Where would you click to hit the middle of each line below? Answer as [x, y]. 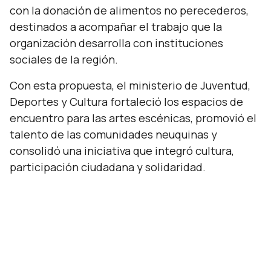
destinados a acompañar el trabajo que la [116, 27]
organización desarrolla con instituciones [116, 43]
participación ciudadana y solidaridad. [108, 167]
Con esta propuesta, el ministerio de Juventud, [130, 85]
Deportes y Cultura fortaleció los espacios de [126, 102]
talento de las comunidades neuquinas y [113, 134]
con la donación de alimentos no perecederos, [129, 10]
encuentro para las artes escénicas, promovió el [133, 118]
